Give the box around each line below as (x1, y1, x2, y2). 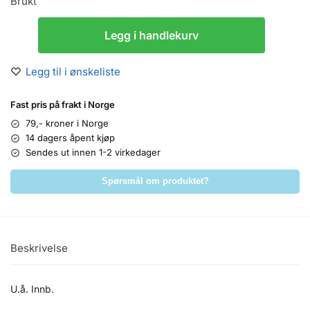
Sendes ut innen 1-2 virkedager (26, 147, 161, 158)
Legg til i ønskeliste (26, 65, 120, 79)
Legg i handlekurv (104, 28, 199, 43)
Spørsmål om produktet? (101, 176, 209, 187)
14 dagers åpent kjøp (26, 132, 115, 144)
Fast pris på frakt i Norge (10, 99, 115, 111)
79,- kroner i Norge (26, 118, 109, 129)
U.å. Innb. (10, 282, 54, 295)
